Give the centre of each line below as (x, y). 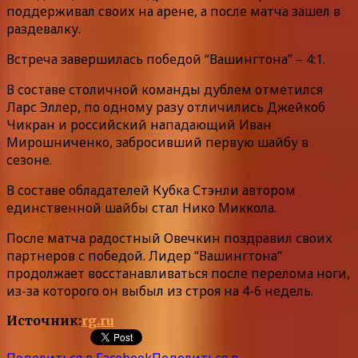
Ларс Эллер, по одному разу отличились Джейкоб (166, 107)
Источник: (44, 320)
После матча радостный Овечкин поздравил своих (169, 238)
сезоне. (29, 159)
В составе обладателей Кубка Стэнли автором (151, 190)
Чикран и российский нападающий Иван (139, 124)
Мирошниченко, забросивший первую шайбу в (157, 142)
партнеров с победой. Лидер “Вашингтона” (144, 255)
